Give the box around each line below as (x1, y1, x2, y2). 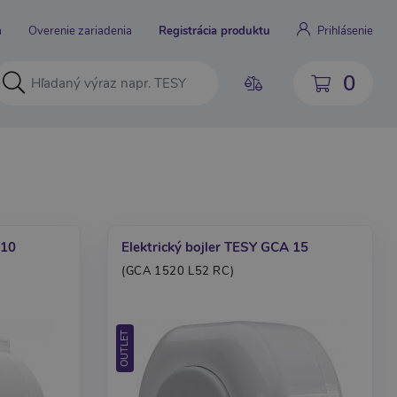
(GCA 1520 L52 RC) (121, 263, 235, 279)
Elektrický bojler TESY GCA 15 (121, 238, 308, 256)
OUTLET (118, 330, 131, 367)
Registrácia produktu (159, 23, 270, 39)
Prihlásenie (317, 23, 373, 39)
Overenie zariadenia (28, 23, 132, 39)
